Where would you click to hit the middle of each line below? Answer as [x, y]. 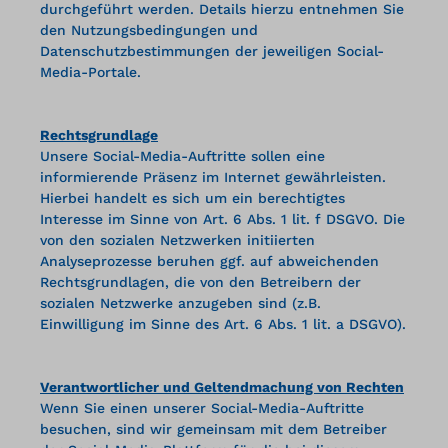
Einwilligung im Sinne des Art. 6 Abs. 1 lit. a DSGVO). [223, 323]
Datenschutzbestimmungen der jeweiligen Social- [212, 50]
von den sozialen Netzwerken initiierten [177, 239]
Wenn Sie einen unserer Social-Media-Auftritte [202, 407]
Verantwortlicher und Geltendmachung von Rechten [222, 386]
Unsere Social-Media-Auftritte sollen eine [182, 155]
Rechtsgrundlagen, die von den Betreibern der [200, 281]
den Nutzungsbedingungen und [149, 29]
